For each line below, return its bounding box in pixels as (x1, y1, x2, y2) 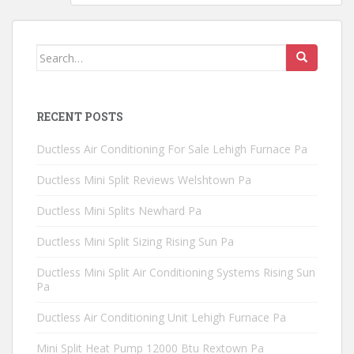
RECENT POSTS (36, 109, 123, 124)
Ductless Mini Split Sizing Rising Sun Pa (36, 234, 234, 249)
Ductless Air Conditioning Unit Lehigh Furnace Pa (36, 310, 286, 325)
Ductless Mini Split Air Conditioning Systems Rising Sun (36, 265, 315, 280)
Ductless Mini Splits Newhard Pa (36, 203, 201, 218)
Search (36, 45, 74, 60)
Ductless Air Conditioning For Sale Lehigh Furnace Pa (36, 141, 307, 156)
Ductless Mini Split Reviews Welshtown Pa (36, 172, 251, 187)
